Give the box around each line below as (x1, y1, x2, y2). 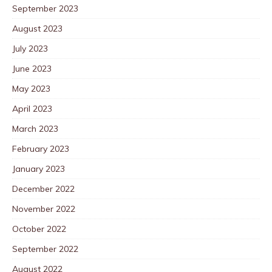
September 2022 (12, 243, 78, 254)
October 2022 (12, 223, 66, 234)
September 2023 (12, 2, 78, 14)
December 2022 (12, 183, 75, 194)
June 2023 (12, 63, 52, 74)
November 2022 (12, 203, 75, 214)
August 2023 (12, 22, 63, 34)
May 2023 (12, 83, 50, 94)
